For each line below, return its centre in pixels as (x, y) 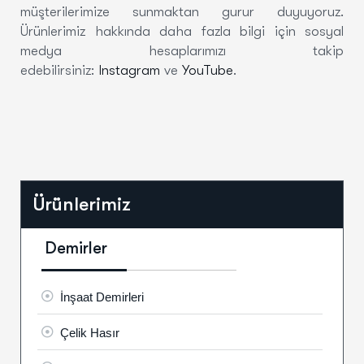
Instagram (129, 70)
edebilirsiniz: (59, 70)
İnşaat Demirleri (102, 296)
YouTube (208, 70)
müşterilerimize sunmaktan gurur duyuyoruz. (182, 11)
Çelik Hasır (90, 332)
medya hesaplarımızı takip (182, 50)
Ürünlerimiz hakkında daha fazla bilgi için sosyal (182, 31)
